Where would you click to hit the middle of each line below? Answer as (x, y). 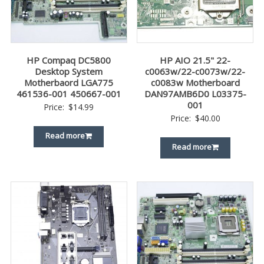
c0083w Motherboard (195, 83)
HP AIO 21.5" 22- (195, 60)
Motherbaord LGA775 (69, 83)
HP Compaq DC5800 (69, 60)
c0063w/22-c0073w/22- (195, 72)
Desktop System (69, 72)
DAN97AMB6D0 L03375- (195, 94)
